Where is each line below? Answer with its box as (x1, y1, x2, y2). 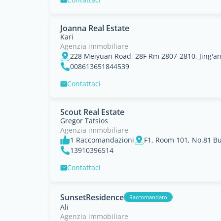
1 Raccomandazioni (70, 135, 134, 145)
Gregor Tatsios (60, 116, 108, 125)
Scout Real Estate (60, 107, 124, 117)
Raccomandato (129, 193, 167, 201)
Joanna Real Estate (60, 23, 129, 34)
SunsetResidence (60, 191, 124, 203)
